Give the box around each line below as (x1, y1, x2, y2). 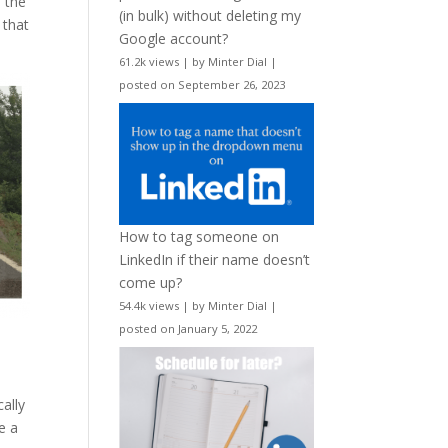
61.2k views (119, 53, 180, 69)
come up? (119, 273, 183, 293)
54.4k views (119, 298, 180, 314)
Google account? (119, 28, 229, 48)
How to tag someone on (119, 227, 280, 247)
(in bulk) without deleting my (119, 5, 302, 25)
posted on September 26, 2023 (119, 76, 286, 92)
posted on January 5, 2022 (119, 321, 258, 337)
